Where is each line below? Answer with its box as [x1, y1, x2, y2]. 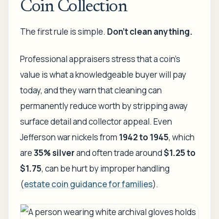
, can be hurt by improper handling [42, 163, 170, 174]
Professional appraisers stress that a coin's [20, 53, 180, 65]
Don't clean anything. [107, 26, 193, 37]
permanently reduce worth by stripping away [20, 100, 188, 111]
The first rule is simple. [20, 26, 107, 37]
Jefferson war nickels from [20, 131, 119, 143]
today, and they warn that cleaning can [20, 85, 162, 96]
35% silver [34, 147, 75, 158]
